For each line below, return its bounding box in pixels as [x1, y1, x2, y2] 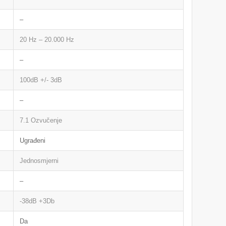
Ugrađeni [20, 137, 46, 144]
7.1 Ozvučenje [20, 117, 63, 124]
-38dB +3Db [20, 197, 55, 205]
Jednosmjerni [20, 157, 59, 164]
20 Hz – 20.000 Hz [20, 36, 75, 43]
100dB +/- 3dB [20, 76, 63, 84]
